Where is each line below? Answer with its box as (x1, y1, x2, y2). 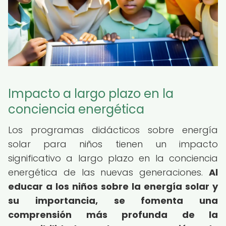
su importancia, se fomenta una (8, 194, 218, 207)
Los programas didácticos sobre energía (8, 124, 218, 136)
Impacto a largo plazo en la (8, 85, 174, 102)
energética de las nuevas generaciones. (8, 166, 209, 179)
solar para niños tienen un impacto (8, 138, 218, 150)
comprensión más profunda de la (8, 208, 218, 221)
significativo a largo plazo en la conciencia (8, 152, 218, 164)
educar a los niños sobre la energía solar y (8, 180, 218, 193)
